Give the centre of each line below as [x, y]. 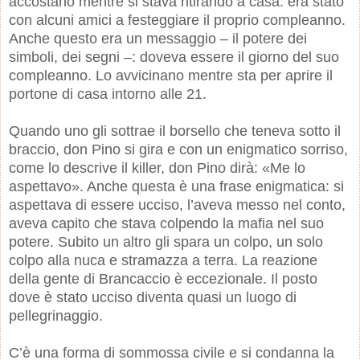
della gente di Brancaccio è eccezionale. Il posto [163, 278]
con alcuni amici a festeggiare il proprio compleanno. [177, 20]
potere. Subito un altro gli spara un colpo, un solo [166, 241]
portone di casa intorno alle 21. [108, 94]
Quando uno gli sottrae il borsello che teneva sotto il [175, 131]
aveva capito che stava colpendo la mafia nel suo [166, 223]
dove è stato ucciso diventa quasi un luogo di [153, 297]
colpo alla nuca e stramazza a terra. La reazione [163, 260]
